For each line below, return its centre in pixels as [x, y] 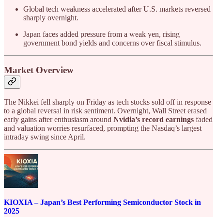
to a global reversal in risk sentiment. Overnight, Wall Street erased [105, 111]
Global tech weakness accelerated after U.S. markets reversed [117, 9]
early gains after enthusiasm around [59, 119]
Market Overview [39, 70]
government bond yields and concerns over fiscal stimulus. [112, 43]
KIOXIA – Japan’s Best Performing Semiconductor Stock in [102, 202]
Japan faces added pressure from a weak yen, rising [101, 34]
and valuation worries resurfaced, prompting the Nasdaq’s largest [103, 128]
